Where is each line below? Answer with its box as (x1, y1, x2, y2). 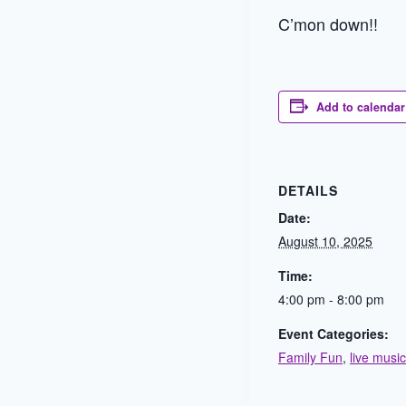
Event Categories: (278, 324, 389, 343)
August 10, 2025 (278, 232, 372, 250)
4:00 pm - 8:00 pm (278, 290, 384, 308)
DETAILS (278, 181, 338, 199)
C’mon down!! (278, 12, 378, 35)
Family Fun (278, 348, 343, 366)
